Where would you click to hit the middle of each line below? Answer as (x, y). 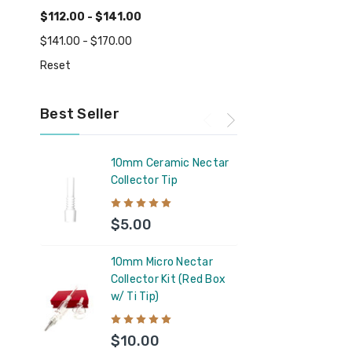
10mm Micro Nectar (161, 262)
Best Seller (80, 114)
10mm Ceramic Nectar (170, 163)
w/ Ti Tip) (135, 296)
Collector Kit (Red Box (168, 279)
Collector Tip (144, 180)
